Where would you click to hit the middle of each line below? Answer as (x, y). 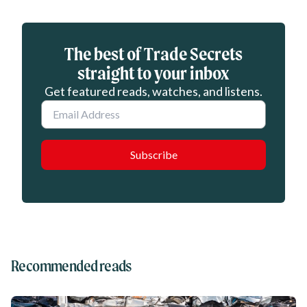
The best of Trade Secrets (153, 54)
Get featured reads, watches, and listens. (153, 91)
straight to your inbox (153, 73)
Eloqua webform (53, 30)
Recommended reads (71, 266)
